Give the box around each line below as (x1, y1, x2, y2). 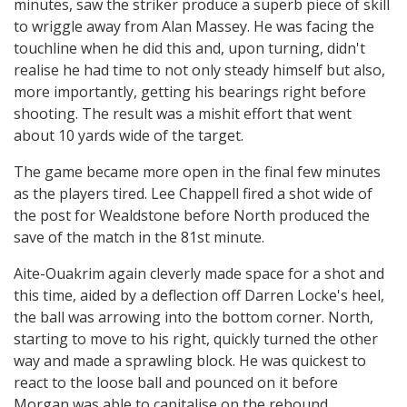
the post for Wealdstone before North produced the (14, 205, 370, 225)
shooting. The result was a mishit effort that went (14, 104, 352, 124)
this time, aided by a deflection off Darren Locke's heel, (14, 285, 384, 305)
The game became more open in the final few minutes (14, 162, 381, 182)
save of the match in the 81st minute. (14, 227, 264, 247)
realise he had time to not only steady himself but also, (14, 60, 385, 80)
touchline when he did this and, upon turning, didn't (14, 38, 365, 58)
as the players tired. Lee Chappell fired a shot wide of (14, 184, 372, 203)
